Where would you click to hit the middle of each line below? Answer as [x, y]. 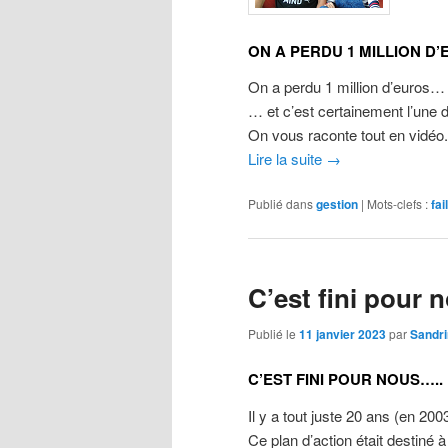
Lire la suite [287, 159]
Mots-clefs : [397, 204]
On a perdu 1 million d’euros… [346, 87]
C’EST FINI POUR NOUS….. [345, 379]
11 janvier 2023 [342, 334]
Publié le [273, 334]
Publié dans [280, 204]
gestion [337, 204]
